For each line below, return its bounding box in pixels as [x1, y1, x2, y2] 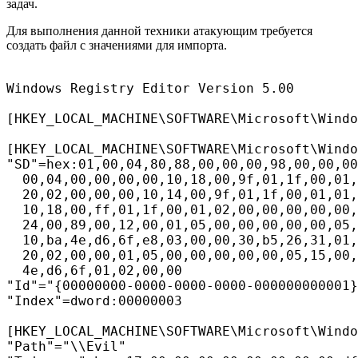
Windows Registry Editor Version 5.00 [6, 80, 294, 96]
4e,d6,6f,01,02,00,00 [6, 262, 182, 278]
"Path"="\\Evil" [6, 338, 126, 354]
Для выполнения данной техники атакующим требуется [6, 23, 312, 38]
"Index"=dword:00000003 [6, 292, 182, 308]
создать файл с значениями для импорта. [6, 38, 227, 52]
